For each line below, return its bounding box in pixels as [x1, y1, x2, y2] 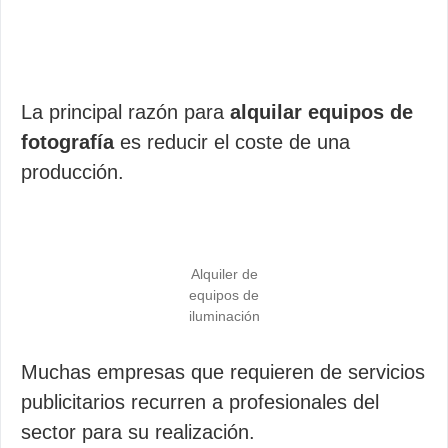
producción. [21, 161, 124, 183]
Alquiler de [190, 266, 258, 282]
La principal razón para [21, 101, 230, 123]
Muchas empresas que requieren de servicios [21, 361, 425, 383]
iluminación [188, 308, 260, 324]
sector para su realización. [21, 421, 255, 443]
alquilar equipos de [230, 101, 413, 123]
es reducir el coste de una [114, 131, 350, 153]
